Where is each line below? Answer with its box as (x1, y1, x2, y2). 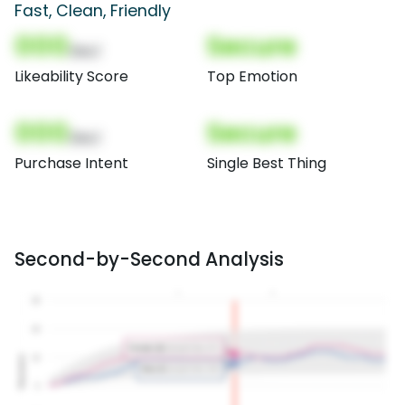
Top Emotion (207, 66, 297, 88)
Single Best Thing (207, 153, 326, 174)
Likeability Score (14, 66, 128, 88)
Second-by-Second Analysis (14, 246, 284, 273)
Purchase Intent (14, 153, 128, 174)
